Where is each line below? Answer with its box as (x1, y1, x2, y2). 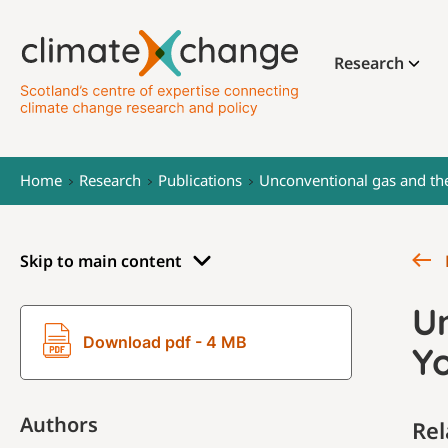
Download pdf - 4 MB (83, 332, 247, 352)
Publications (158, 170, 242, 190)
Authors (20, 411, 98, 438)
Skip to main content (20, 250, 182, 272)
